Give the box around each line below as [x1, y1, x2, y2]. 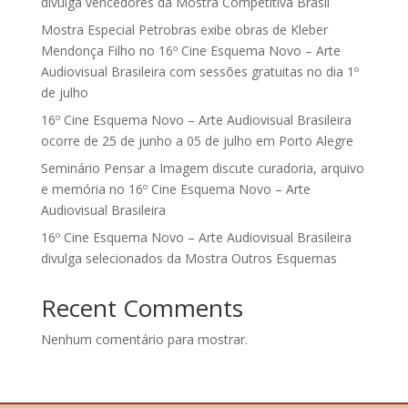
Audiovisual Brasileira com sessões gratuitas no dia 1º [40, 63, 359, 81]
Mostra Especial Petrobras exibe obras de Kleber [40, 21, 328, 39]
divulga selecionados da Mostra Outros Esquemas [40, 250, 337, 268]
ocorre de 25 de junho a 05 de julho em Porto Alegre [40, 132, 353, 150]
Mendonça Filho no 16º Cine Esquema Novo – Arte [40, 42, 341, 60]
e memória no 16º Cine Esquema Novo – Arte [40, 180, 311, 199]
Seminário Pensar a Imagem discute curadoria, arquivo [40, 159, 364, 178]
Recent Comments [40, 291, 243, 325]
